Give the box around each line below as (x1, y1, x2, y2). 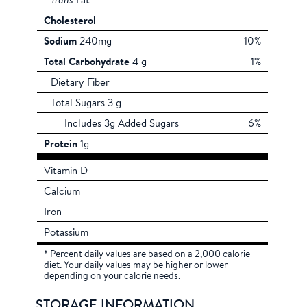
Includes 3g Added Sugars (64, 119, 180, 130)
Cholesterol (44, 16, 97, 27)
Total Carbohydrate (44, 57, 130, 68)
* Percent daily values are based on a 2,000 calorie (44, 249, 251, 260)
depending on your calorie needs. (44, 271, 181, 282)
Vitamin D (44, 166, 88, 177)
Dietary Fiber (51, 77, 110, 88)
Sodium (44, 36, 77, 47)
